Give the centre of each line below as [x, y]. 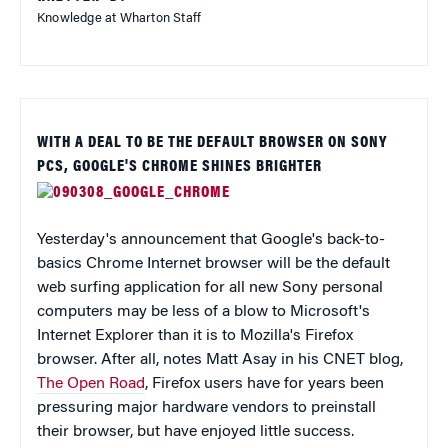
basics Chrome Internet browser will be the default [213, 263]
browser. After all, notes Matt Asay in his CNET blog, [220, 359]
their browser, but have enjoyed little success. [195, 431]
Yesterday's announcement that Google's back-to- [211, 239]
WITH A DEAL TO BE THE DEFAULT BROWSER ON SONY [212, 142]
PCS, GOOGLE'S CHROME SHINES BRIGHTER [179, 166]
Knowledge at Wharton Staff [119, 18]
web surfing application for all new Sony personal [210, 287]
